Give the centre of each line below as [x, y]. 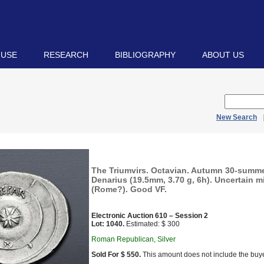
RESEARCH [66, 55]
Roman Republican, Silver [133, 239]
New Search [237, 117]
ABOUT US [223, 55]
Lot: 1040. [108, 224]
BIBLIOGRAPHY [145, 55]
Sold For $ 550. [116, 255]
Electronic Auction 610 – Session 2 [150, 216]
